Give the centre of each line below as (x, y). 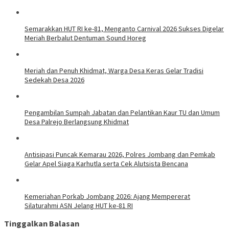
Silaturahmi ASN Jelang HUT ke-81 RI (79, 205)
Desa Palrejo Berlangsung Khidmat (77, 121)
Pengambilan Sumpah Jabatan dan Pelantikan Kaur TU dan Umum (122, 112)
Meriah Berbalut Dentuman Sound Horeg (85, 38)
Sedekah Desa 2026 (54, 79)
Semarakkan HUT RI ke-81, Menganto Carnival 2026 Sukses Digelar (124, 28)
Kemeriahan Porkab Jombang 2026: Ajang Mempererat (107, 196)
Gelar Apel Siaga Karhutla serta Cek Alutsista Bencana (106, 163)
